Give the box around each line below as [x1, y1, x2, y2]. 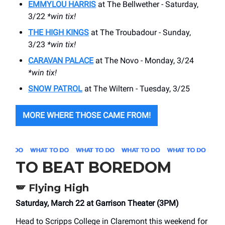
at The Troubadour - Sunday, [89, 28, 191, 38]
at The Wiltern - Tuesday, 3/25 [82, 84, 190, 94]
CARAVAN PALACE [28, 56, 93, 66]
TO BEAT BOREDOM [16, 158, 171, 177]
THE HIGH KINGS [28, 28, 89, 38]
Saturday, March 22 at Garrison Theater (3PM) [16, 198, 179, 208]
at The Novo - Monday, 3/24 [93, 56, 194, 66]
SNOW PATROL [28, 84, 82, 94]
